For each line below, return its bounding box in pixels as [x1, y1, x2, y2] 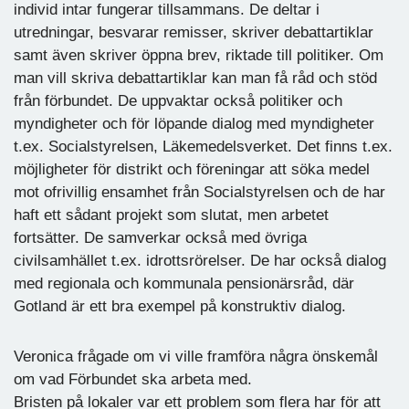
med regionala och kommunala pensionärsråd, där [14, 274, 354, 292]
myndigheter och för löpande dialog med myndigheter [14, 114, 374, 132]
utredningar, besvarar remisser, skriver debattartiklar [14, 23, 373, 41]
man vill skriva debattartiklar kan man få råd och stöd [14, 68, 377, 87]
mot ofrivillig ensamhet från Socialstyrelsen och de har [14, 183, 385, 201]
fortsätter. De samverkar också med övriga [14, 228, 307, 246]
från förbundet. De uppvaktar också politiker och [14, 91, 342, 110]
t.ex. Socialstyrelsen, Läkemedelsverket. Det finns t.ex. [14, 137, 393, 155]
